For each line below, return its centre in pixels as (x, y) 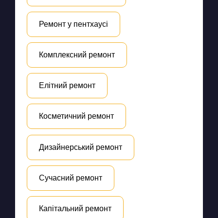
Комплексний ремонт (77, 55)
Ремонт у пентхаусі (73, 24)
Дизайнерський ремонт (80, 147)
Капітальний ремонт (75, 209)
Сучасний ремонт (70, 178)
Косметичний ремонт (76, 116)
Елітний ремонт (67, 86)
